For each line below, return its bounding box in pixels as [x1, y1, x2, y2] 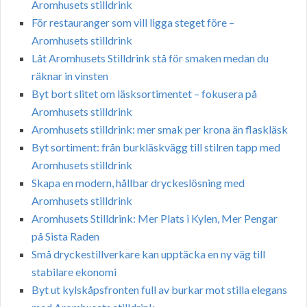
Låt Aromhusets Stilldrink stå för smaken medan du [32, 51, 269, 65]
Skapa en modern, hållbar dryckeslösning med [32, 176, 245, 190]
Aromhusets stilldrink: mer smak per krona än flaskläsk [32, 123, 288, 136]
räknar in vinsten [32, 69, 108, 83]
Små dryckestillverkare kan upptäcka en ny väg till [32, 247, 265, 261]
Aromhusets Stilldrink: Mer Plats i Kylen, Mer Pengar [32, 212, 278, 225]
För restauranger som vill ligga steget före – [32, 16, 234, 29]
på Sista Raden [32, 230, 99, 243]
